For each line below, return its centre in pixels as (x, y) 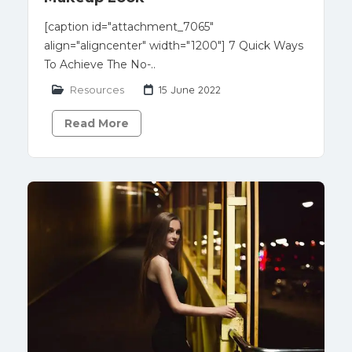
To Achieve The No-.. (100, 64)
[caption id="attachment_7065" (129, 27)
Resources (97, 90)
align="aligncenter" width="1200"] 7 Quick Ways (174, 46)
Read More (97, 123)
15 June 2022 (190, 90)
